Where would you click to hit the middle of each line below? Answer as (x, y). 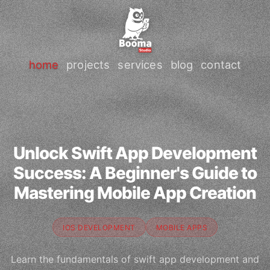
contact (221, 64)
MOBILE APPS (181, 227)
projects (88, 64)
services (140, 64)
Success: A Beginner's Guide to (135, 173)
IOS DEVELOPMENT (99, 227)
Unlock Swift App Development (135, 153)
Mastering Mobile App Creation (135, 193)
